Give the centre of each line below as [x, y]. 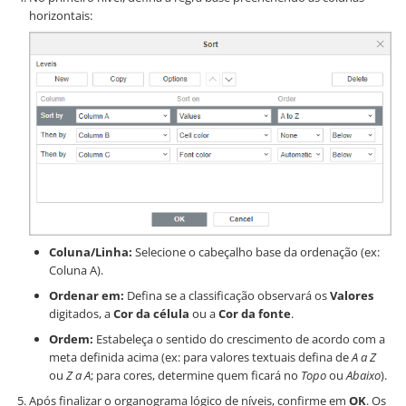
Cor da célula [151, 314]
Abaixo [363, 376]
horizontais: [61, 16]
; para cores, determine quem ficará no [196, 376]
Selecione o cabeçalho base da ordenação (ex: [256, 252]
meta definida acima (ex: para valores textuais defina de [200, 358]
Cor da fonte [255, 314]
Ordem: [71, 339]
